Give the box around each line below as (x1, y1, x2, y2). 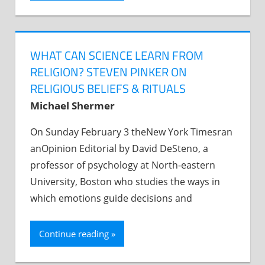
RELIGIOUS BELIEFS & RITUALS (30, 79, 186, 98)
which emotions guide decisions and (30, 192, 192, 205)
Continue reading (39, 228, 109, 240)
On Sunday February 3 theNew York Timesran (30, 125, 232, 139)
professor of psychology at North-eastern (30, 159, 215, 172)
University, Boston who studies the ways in (30, 175, 220, 189)
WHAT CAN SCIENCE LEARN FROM (30, 46, 203, 65)
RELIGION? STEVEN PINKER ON (30, 63, 187, 82)
